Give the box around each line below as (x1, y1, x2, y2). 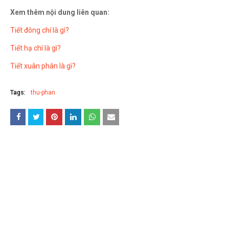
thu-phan (31, 89, 55, 96)
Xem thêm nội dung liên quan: (10, 8, 111, 16)
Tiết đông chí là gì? (10, 26, 69, 34)
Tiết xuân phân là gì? (10, 62, 76, 70)
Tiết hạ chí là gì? (10, 44, 61, 52)
